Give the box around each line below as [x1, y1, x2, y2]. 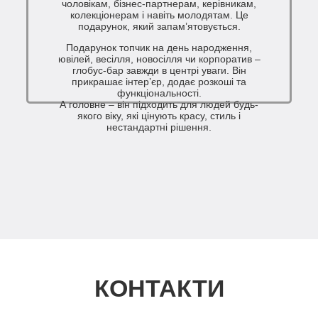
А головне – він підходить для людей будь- [60, 99, 258, 111]
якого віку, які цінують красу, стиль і [77, 110, 241, 122]
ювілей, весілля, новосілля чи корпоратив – [57, 53, 261, 65]
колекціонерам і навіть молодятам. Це [70, 9, 248, 21]
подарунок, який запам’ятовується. [77, 21, 241, 33]
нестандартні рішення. [106, 121, 212, 133]
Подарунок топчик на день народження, [66, 42, 252, 54]
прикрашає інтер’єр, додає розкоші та [72, 76, 246, 88]
